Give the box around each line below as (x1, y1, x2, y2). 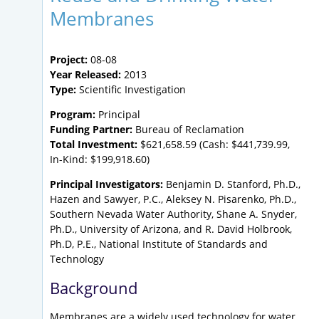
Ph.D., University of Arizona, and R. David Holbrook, (50, 222, 292, 236)
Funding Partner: (50, 122, 132, 137)
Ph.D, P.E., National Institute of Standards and (50, 237, 268, 251)
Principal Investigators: (50, 177, 163, 192)
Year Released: (50, 68, 121, 82)
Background (50, 277, 137, 299)
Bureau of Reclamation (132, 122, 244, 137)
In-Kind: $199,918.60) (50, 152, 150, 167)
